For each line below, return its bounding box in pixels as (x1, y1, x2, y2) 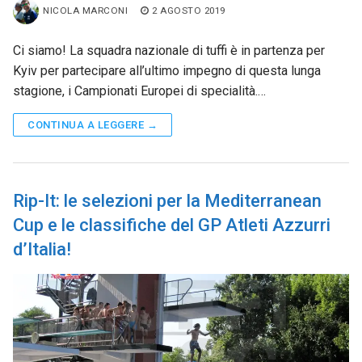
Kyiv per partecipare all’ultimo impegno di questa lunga (13, 63, 321, 79)
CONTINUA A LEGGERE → (27, 119, 158, 132)
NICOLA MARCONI (43, 5, 128, 17)
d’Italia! (13, 239, 71, 260)
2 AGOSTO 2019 (152, 5, 225, 17)
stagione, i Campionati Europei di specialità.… (13, 83, 266, 99)
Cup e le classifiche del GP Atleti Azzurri (13, 215, 330, 236)
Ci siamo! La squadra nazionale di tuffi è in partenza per (13, 43, 325, 59)
